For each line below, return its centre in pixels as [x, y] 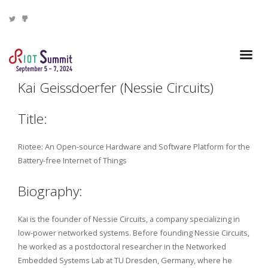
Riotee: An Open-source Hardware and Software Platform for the [134, 146]
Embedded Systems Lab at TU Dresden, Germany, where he [125, 261]
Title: [33, 118]
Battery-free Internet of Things [72, 160]
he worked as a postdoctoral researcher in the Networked [122, 247]
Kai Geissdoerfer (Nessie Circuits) [116, 87]
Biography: [50, 191]
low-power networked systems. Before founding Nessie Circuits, [134, 233]
